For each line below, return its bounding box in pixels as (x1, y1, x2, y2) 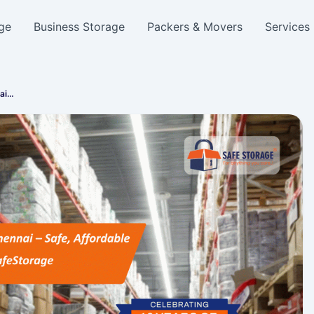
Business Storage (34, 19, 125, 34)
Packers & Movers (147, 19, 243, 34)
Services (265, 19, 310, 34)
